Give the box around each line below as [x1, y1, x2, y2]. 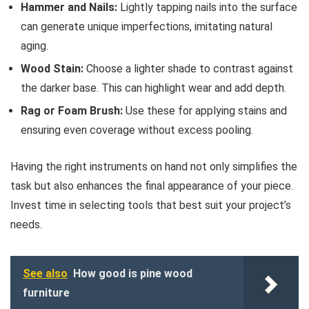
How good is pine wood [73, 267, 192, 281]
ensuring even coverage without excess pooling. [21, 123, 253, 137]
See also [23, 267, 68, 281]
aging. [21, 39, 48, 53]
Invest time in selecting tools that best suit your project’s [10, 199, 291, 212]
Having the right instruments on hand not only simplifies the [10, 160, 297, 174]
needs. [10, 218, 42, 232]
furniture [23, 286, 70, 300]
